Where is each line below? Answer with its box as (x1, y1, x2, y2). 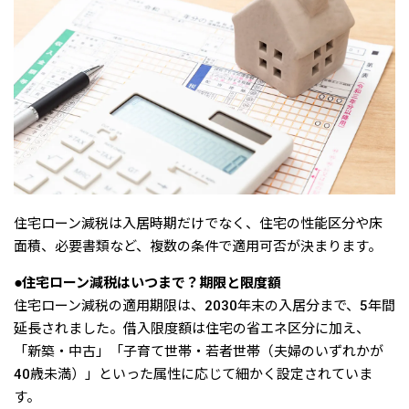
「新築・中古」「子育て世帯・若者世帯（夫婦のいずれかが (14, 342, 383, 360)
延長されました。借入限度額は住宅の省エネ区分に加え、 (14, 320, 370, 337)
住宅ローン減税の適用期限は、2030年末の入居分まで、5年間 (14, 297, 395, 314)
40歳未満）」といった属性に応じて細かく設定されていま (14, 365, 372, 383)
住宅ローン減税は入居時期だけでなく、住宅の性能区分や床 (14, 215, 383, 232)
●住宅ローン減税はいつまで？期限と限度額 (14, 274, 281, 291)
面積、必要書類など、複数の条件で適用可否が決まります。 (14, 237, 382, 255)
